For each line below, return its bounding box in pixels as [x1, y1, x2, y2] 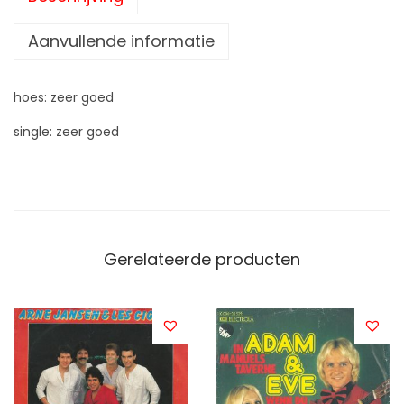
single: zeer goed [14, 122, 119, 141]
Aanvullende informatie [28, 29, 215, 52]
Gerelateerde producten [104, 247, 300, 271]
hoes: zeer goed [14, 87, 114, 106]
